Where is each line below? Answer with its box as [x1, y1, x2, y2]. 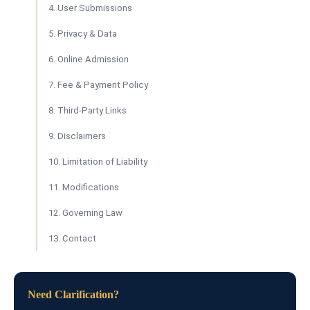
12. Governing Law [48, 208, 122, 218]
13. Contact [48, 233, 96, 244]
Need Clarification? [28, 289, 119, 300]
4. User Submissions [48, 3, 132, 13]
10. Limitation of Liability [48, 156, 147, 167]
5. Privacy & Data [48, 28, 117, 39]
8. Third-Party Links [48, 105, 127, 116]
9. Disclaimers [48, 131, 106, 141]
